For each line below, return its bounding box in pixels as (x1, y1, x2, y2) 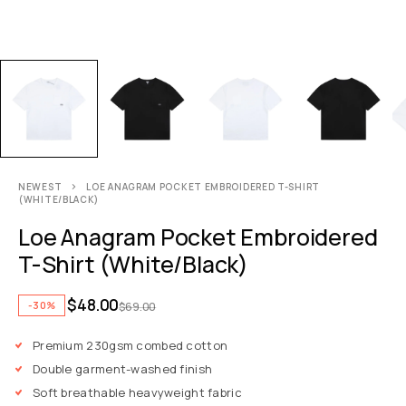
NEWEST (18, 180, 63, 194)
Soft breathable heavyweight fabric (33, 384, 242, 401)
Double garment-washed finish (33, 361, 213, 378)
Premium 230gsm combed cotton (33, 337, 228, 354)
